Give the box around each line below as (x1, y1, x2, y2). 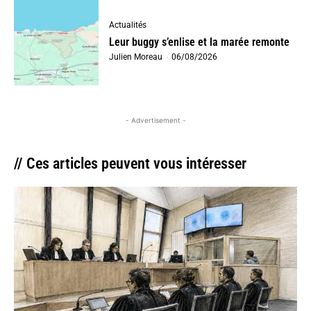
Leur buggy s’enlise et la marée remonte (109, 35, 290, 49)
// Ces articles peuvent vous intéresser (14, 154, 246, 172)
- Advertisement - (125, 115, 186, 124)
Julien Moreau (109, 52, 163, 62)
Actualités (109, 20, 147, 31)
